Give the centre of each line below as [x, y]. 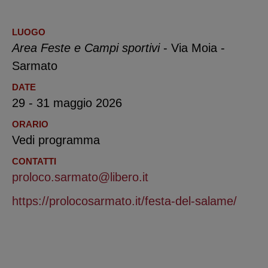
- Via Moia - [194, 48]
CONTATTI [34, 161]
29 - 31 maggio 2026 [67, 103]
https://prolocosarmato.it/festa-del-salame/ [124, 201]
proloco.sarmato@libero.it [80, 177]
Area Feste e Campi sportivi [88, 48]
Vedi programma [56, 140]
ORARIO [30, 124]
